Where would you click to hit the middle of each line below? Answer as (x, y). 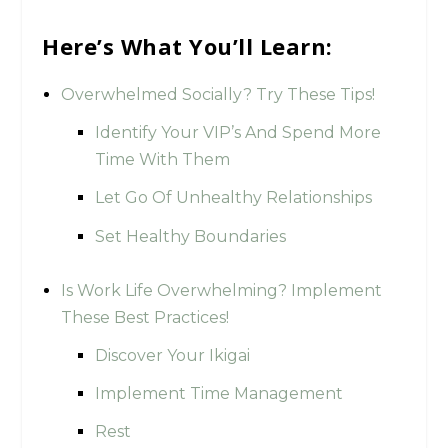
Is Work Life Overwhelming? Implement (221, 290)
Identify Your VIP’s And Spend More (237, 133)
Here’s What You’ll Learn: (187, 45)
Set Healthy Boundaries (190, 236)
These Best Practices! (144, 317)
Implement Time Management (218, 394)
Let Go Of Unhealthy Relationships (233, 198)
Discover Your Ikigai (172, 355)
